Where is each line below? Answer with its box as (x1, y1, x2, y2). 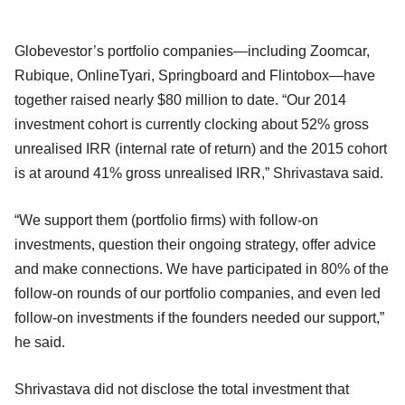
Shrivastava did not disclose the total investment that (14, 381, 349, 397)
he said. (14, 334, 65, 350)
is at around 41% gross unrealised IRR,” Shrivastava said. (14, 165, 383, 181)
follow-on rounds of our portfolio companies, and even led (14, 285, 381, 301)
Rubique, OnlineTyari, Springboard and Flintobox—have (14, 67, 375, 83)
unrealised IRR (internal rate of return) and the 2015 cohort (14, 140, 387, 156)
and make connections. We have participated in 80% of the (14, 260, 389, 277)
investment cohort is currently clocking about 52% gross (14, 116, 369, 132)
